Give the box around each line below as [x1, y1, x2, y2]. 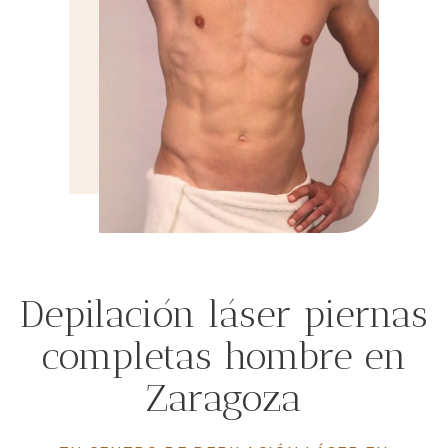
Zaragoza [146, 375, 302, 422]
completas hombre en [41, 333, 407, 380]
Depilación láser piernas [20, 291, 428, 338]
